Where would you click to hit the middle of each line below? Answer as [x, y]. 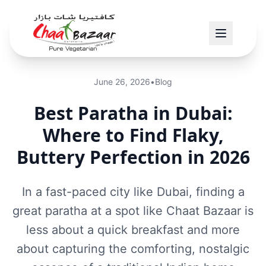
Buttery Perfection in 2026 [133, 157]
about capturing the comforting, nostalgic [133, 249]
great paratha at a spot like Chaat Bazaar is [133, 211]
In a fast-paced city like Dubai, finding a [133, 192]
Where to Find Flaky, [133, 135]
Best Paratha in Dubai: [133, 113]
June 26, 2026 [122, 82]
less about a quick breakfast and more [133, 230]
